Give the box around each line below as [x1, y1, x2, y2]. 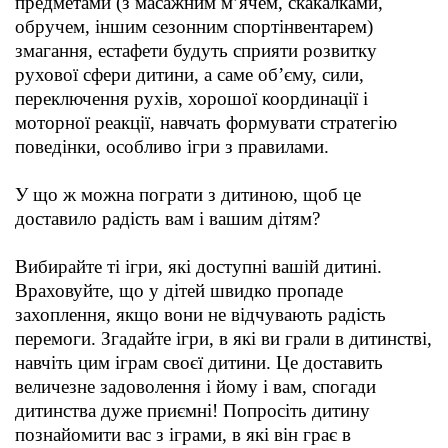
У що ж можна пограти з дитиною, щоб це [15, 184, 361, 206]
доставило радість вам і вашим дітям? [15, 208, 320, 230]
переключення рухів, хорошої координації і [15, 88, 368, 110]
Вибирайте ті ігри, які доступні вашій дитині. [15, 256, 382, 278]
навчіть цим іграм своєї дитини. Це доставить [15, 352, 383, 374]
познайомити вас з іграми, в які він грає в [15, 424, 351, 446]
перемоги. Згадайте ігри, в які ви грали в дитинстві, [15, 328, 432, 350]
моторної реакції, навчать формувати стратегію [15, 112, 397, 134]
